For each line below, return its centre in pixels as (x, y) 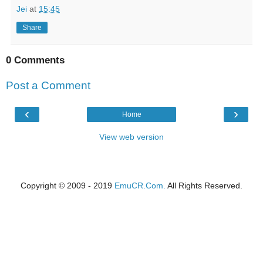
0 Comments (35, 60)
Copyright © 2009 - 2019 (68, 185)
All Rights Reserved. (204, 185)
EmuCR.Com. (140, 185)
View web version (131, 136)
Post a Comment (48, 86)
